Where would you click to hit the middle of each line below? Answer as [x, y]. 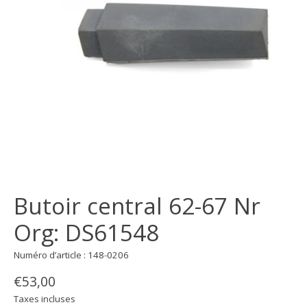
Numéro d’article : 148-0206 [71, 255]
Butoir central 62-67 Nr [137, 206]
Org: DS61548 [86, 232]
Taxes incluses [45, 299]
